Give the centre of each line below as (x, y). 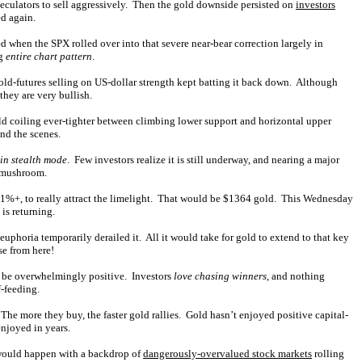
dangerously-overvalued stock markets (227, 354)
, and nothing (296, 276)
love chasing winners (220, 276)
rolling (328, 354)
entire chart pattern (49, 56)
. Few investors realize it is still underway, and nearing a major (203, 160)
